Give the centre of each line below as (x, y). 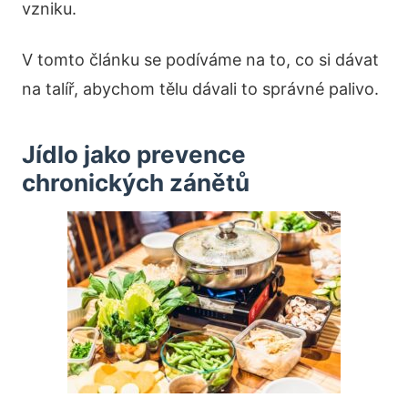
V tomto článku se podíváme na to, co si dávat (200, 60)
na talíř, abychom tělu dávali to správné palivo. (200, 89)
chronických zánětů (136, 183)
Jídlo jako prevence (134, 155)
